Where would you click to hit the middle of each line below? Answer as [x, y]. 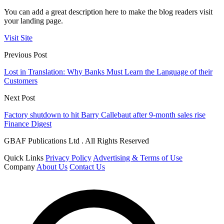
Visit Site [18, 38]
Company [19, 167]
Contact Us [87, 167]
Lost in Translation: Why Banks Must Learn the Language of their [108, 72]
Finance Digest [28, 124]
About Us [52, 167]
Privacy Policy [68, 158]
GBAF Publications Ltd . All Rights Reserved [76, 141]
